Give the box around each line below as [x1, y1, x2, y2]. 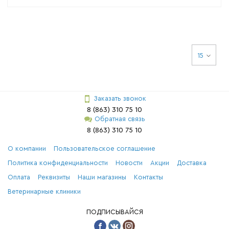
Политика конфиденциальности [8, 159, 108, 166]
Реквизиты [38, 174, 70, 180]
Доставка [177, 159, 207, 166]
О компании [8, 145, 46, 152]
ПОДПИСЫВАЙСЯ [86, 209, 143, 215]
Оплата [8, 174, 30, 180]
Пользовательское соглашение [54, 145, 155, 152]
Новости [116, 159, 143, 166]
